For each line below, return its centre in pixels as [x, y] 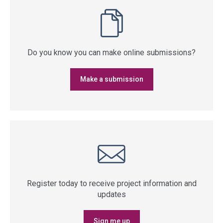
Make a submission [111, 79]
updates [111, 194]
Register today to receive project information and [111, 183]
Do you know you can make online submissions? [111, 53]
